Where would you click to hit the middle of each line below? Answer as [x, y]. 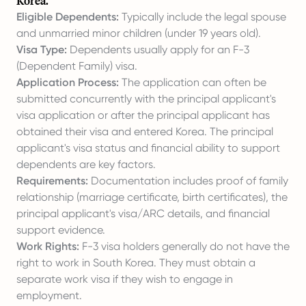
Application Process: [68, 82]
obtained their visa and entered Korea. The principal [145, 131]
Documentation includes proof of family [188, 181]
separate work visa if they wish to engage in [125, 279]
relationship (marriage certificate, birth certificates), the [152, 197]
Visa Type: [42, 50]
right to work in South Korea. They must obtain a [136, 263]
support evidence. [61, 230]
